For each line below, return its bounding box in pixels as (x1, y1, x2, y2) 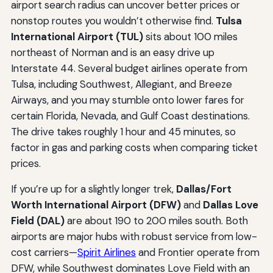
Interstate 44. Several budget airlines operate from (10, 62, 247, 76)
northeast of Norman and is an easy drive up (10, 46, 214, 60)
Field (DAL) (10, 214, 65, 228)
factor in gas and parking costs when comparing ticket (10, 141, 258, 155)
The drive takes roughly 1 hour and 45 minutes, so (10, 125, 236, 139)
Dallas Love (202, 198, 258, 212)
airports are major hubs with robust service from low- (10, 230, 257, 244)
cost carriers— (10, 246, 77, 260)
